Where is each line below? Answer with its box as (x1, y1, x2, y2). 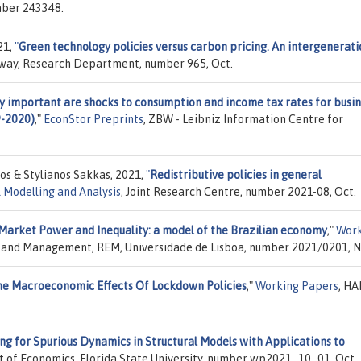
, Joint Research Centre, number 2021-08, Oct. (121, 185, 356, 198)
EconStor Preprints (44, 112, 143, 126)
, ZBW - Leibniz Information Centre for (143, 112, 343, 126)
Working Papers (255, 279, 338, 293)
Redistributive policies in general (150, 168, 322, 181)
